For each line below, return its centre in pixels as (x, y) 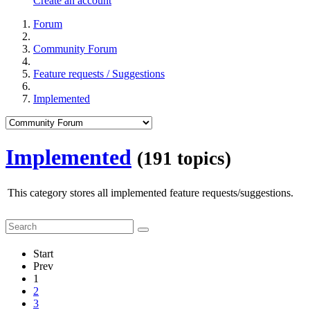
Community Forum (75, 49)
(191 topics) (184, 158)
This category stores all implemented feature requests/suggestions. (151, 192)
